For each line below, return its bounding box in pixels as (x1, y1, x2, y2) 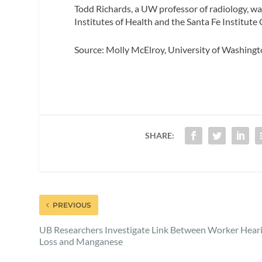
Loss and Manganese (39, 235, 123, 247)
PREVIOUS (53, 200, 92, 209)
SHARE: (144, 130, 174, 140)
